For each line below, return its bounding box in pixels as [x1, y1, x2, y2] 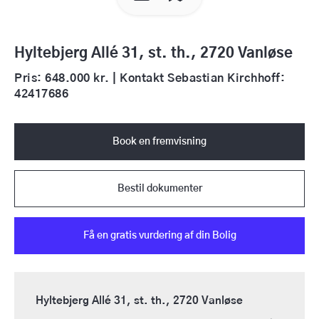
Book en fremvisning [113, 137, 206, 147]
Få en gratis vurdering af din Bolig [83, 231, 236, 241]
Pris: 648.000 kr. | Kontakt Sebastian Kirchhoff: [14, 73, 285, 84]
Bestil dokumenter [117, 184, 202, 194]
